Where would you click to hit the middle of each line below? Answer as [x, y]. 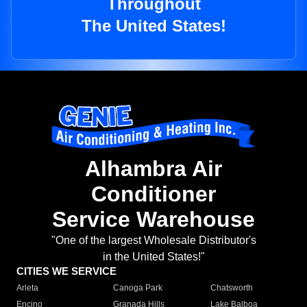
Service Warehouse [153, 220]
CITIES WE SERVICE [66, 271]
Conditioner [153, 194]
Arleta [27, 288]
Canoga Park [138, 288]
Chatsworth [231, 288]
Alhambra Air [153, 169]
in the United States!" [153, 257]
